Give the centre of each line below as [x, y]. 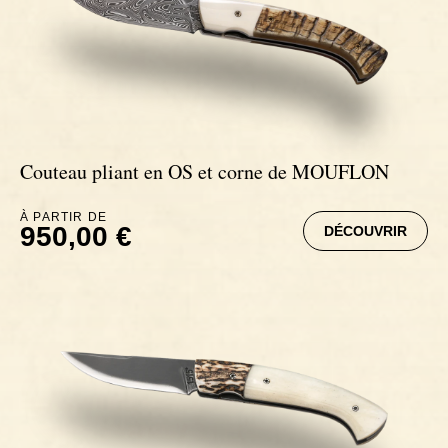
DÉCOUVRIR [365, 231]
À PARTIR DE [64, 217]
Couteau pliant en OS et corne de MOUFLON [204, 172]
